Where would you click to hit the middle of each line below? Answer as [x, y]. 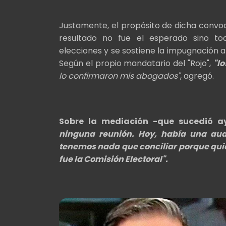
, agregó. [197, 76]
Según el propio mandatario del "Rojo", [136, 63]
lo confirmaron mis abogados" [120, 76]
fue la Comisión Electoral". [114, 159]
